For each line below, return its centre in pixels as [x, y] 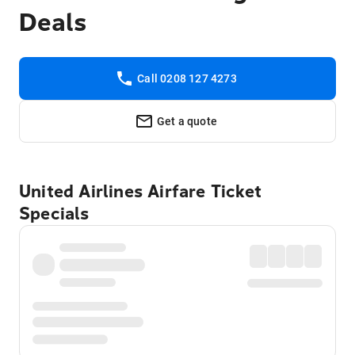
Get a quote [187, 121]
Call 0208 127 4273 [187, 78]
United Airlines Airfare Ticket [140, 192]
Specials [54, 214]
